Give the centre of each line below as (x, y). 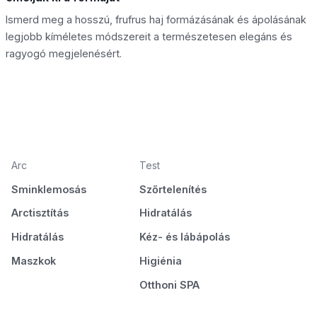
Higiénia (160, 260)
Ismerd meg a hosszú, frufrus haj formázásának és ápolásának (156, 20)
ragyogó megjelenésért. (64, 54)
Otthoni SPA (169, 284)
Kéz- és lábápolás (184, 237)
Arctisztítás (40, 213)
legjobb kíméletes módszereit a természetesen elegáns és (149, 37)
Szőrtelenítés (173, 189)
